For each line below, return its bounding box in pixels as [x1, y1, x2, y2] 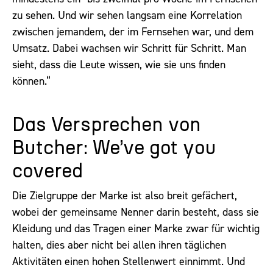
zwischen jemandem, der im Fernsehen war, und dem [12, 24, 253, 40]
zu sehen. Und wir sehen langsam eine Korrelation [12, 8, 242, 23]
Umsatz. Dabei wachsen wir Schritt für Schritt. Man [12, 41, 246, 56]
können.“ [12, 74, 51, 89]
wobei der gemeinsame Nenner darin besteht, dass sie [12, 204, 259, 219]
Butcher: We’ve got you [12, 138, 216, 158]
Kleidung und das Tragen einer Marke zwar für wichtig [12, 221, 260, 236]
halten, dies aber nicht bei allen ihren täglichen [12, 237, 226, 252]
